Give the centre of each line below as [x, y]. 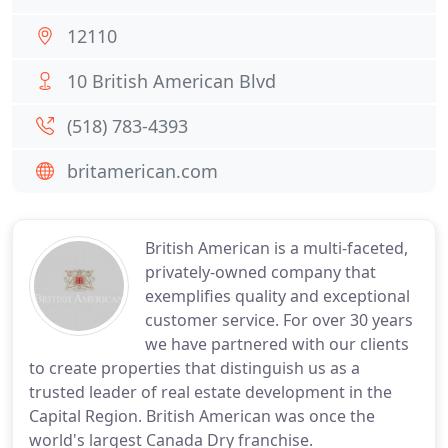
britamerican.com [142, 171]
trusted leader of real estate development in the [210, 392]
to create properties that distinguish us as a [194, 368]
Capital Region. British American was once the [202, 416]
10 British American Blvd [171, 81]
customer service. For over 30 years [279, 320]
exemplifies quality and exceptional [277, 296]
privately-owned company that [260, 272]
